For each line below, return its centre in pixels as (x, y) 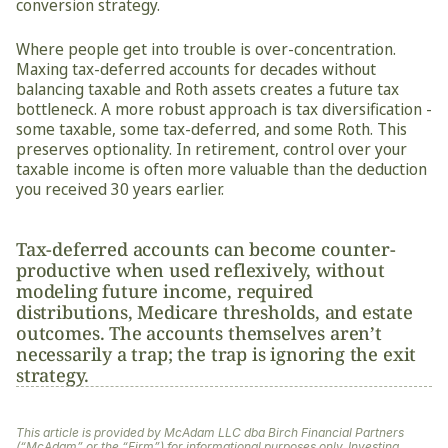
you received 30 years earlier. (120, 189)
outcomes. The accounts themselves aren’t (199, 333)
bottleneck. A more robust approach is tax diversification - (224, 109)
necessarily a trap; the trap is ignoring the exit (216, 354)
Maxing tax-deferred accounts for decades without (196, 69)
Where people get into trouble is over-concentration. (206, 49)
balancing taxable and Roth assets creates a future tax (207, 89)
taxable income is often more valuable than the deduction (221, 169)
